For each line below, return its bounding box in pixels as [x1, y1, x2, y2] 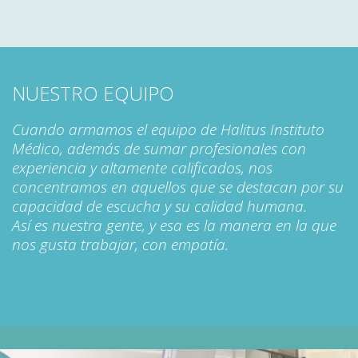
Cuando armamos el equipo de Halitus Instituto [12, 119, 324, 141]
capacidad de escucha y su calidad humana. [12, 196, 307, 217]
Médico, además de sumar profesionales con [12, 138, 306, 160]
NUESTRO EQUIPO [12, 80, 174, 107]
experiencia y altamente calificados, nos [12, 157, 272, 179]
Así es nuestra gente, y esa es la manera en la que [12, 215, 336, 237]
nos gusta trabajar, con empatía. [12, 234, 229, 256]
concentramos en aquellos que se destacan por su [12, 177, 344, 198]
